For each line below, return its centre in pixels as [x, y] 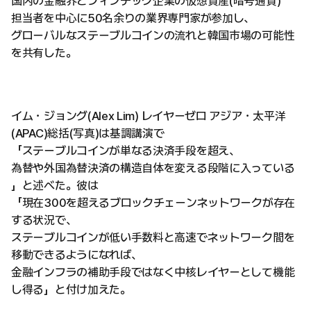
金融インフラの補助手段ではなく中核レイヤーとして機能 [153, 272]
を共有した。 [44, 53]
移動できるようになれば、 [77, 255]
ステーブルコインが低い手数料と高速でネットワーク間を [153, 238]
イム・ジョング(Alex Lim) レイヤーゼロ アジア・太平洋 [149, 116]
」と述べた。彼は [55, 186]
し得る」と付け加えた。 [71, 290]
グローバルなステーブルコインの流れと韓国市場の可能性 [153, 36]
